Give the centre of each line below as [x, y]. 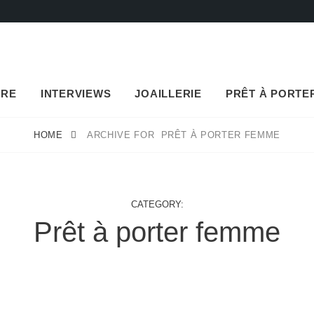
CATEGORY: [157, 204]
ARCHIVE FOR [124, 135]
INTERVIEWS [76, 94]
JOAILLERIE [168, 94]
